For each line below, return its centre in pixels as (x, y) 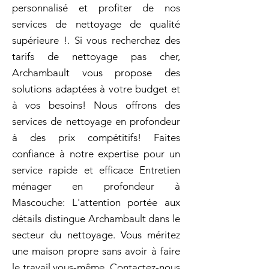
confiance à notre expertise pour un (96, 154)
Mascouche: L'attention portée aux (96, 202)
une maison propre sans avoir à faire (96, 251)
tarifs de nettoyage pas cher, (96, 56)
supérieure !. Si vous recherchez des (96, 40)
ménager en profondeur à (96, 186)
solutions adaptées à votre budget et (96, 89)
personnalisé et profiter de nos (96, 8)
